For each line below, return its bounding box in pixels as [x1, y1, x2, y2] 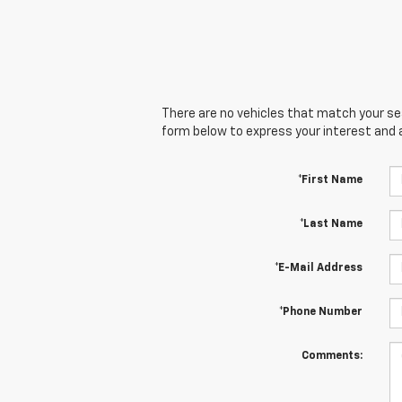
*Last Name [299, 218, 363, 230]
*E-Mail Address [274, 262, 363, 274]
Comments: [301, 350, 363, 362]
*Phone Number [278, 306, 363, 318]
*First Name [297, 174, 363, 186]
